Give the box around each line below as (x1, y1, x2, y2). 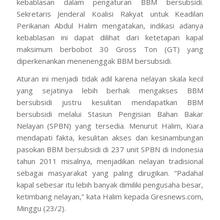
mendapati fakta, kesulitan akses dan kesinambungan (16, 133, 204, 143)
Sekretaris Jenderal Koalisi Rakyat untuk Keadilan (16, 8, 204, 19)
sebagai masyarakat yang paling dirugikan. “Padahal (16, 168, 204, 178)
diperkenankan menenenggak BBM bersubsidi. (16, 55, 172, 66)
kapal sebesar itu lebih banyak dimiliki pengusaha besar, (16, 180, 204, 190)
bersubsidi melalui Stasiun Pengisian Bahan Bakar (16, 109, 204, 119)
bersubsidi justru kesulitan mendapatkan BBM (16, 97, 204, 108)
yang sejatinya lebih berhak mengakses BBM (16, 85, 204, 96)
